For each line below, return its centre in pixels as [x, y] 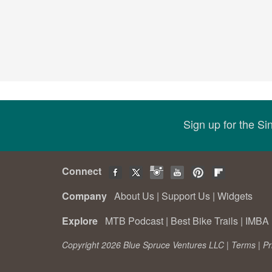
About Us [134, 196]
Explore [82, 221]
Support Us [186, 196]
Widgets [235, 196]
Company [87, 196]
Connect [84, 171]
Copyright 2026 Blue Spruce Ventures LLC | [147, 245]
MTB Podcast [134, 221]
